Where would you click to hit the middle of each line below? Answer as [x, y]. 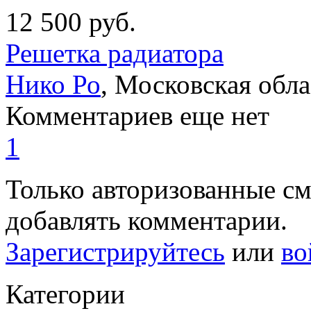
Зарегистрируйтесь [115, 252]
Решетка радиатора [115, 53]
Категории [65, 294]
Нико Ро [53, 85]
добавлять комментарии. [146, 221]
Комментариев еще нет [137, 116]
